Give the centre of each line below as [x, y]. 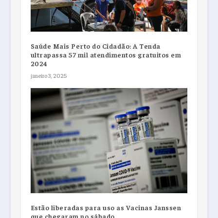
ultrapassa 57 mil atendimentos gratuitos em [106, 55]
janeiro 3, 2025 [48, 76]
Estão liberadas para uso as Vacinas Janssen [106, 207]
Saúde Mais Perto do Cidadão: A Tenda [95, 46]
